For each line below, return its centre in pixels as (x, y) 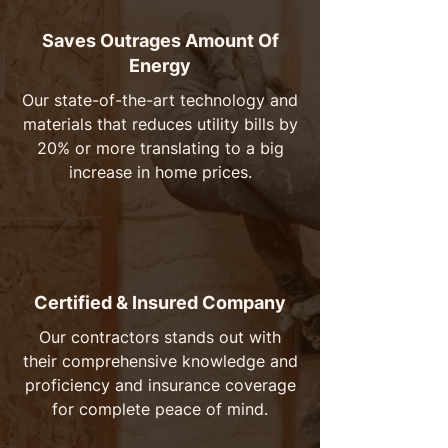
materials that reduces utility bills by (160, 124)
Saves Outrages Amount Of (160, 40)
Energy (160, 65)
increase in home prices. (160, 172)
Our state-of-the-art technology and (160, 100)
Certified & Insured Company (160, 302)
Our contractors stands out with (160, 337)
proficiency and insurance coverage (160, 385)
